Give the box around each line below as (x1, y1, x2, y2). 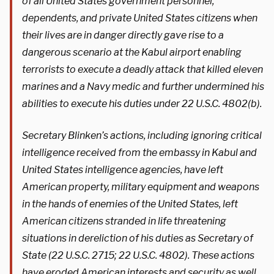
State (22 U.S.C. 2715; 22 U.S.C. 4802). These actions (22, 249, 254, 261)
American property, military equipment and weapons (22, 180, 259, 193)
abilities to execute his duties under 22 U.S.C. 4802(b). (22, 97, 262, 109)
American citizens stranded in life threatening (22, 215, 226, 227)
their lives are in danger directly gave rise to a (22, 29, 224, 41)
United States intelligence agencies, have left (22, 163, 223, 176)
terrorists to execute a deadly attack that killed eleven (22, 63, 263, 75)
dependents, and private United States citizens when (22, 12, 257, 24)
